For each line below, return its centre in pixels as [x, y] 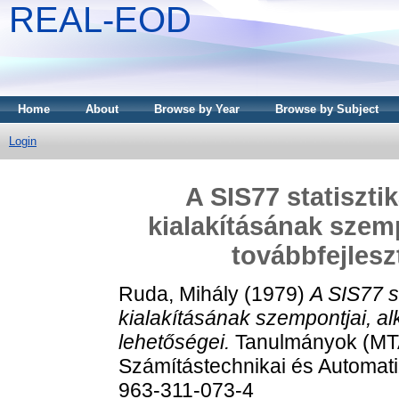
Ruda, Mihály [179, 293]
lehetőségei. [174, 342]
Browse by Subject [327, 109]
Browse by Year [197, 109]
